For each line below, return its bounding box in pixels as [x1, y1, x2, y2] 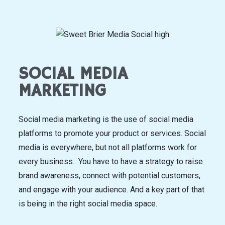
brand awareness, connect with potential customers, [19, 171, 200, 181]
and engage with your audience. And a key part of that [19, 185, 204, 195]
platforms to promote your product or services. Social [19, 129, 206, 139]
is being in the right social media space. [19, 199, 159, 209]
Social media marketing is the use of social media [19, 115, 193, 125]
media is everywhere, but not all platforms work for [19, 143, 197, 153]
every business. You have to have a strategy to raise [19, 157, 203, 167]
